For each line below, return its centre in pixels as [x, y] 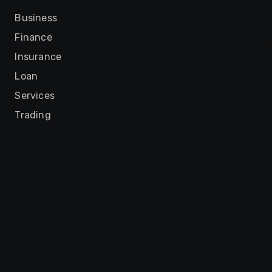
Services [35, 96]
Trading [33, 115]
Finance [33, 37]
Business [36, 18]
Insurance [38, 57]
